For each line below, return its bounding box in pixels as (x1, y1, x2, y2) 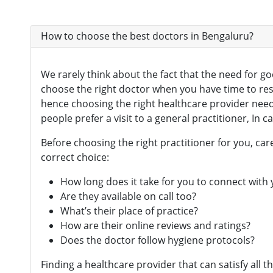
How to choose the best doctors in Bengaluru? (41, 29, 253, 43)
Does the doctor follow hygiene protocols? (60, 233, 255, 247)
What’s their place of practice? (60, 204, 198, 218)
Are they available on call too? (60, 189, 196, 203)
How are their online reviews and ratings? (60, 218, 250, 232)
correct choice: (41, 150, 109, 164)
